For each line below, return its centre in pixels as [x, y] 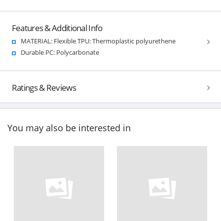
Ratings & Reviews [44, 87]
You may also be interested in [69, 128]
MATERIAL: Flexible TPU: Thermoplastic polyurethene [98, 41]
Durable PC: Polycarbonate [60, 52]
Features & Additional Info [57, 28]
